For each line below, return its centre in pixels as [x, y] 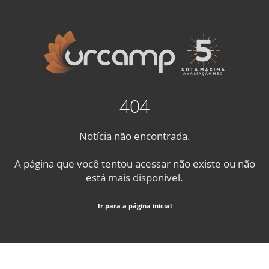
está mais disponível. [134, 177]
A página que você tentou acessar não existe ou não [134, 164]
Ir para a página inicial [134, 206]
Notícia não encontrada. [134, 135]
